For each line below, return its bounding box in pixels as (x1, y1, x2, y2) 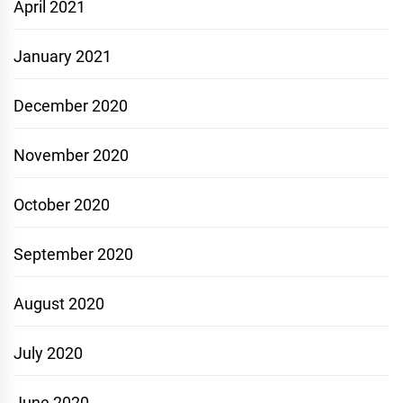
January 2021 (13, 47, 112, 66)
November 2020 (13, 146, 129, 165)
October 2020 (13, 195, 110, 214)
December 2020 (13, 96, 128, 115)
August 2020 (13, 294, 104, 313)
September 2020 (13, 245, 133, 264)
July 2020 (13, 344, 83, 363)
